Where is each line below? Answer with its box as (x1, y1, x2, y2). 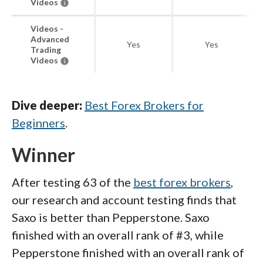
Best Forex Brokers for (85, 98, 204, 112)
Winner (12, 143, 75, 166)
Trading (31, 45, 61, 55)
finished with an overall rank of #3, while (12, 228, 224, 242)
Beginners (12, 116, 65, 130)
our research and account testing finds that (12, 193, 237, 207)
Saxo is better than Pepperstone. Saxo (12, 210, 210, 224)
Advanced (31, 34, 69, 44)
